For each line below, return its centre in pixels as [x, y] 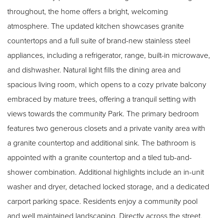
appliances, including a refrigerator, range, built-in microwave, [109, 55]
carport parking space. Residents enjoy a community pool [102, 201]
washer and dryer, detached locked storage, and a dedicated [108, 186]
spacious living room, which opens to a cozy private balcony [107, 84]
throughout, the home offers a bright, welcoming [88, 11]
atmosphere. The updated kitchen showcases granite [96, 26]
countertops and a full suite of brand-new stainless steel [99, 40]
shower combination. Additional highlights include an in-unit [43, 172]
